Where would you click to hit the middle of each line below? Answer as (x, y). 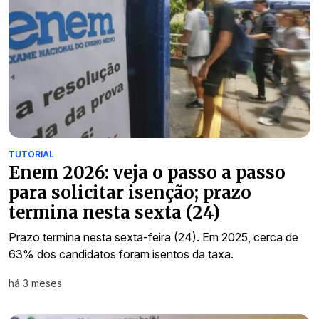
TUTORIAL (31, 155)
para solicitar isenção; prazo (130, 193)
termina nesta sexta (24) (114, 213)
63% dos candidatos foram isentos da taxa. (121, 255)
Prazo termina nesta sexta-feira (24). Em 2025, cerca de (153, 237)
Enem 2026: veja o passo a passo (147, 173)
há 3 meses (35, 283)
